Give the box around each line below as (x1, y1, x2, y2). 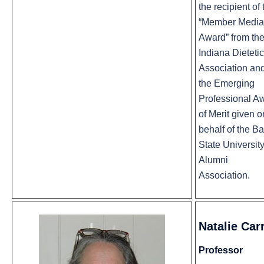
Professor (199, 245, 243, 256)
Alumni (199, 155, 228, 166)
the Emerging (199, 78, 255, 89)
